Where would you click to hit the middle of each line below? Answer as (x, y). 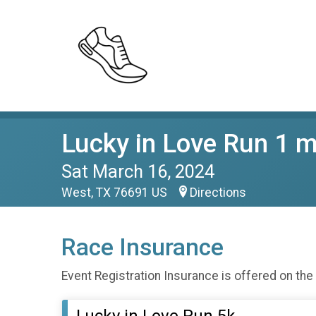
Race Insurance (142, 247)
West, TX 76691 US (116, 193)
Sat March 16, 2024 (138, 171)
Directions (218, 193)
